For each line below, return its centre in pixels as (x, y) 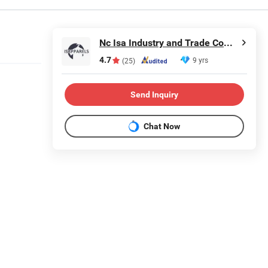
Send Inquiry (154, 94)
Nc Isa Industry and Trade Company (228, 43)
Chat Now (162, 126)
